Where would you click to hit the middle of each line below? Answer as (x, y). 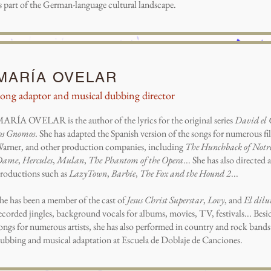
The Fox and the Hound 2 (185, 173)
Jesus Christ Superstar (165, 200)
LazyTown (88, 173)
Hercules (38, 160)
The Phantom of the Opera (136, 160)
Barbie (123, 173)
